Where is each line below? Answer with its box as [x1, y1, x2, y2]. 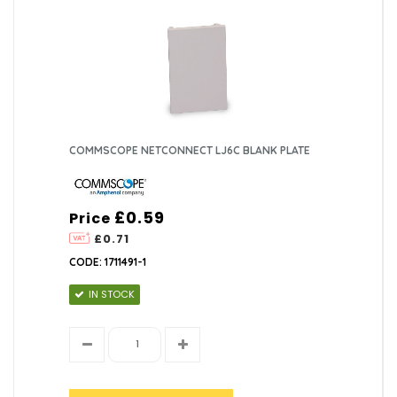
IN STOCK [89, 286, 136, 301]
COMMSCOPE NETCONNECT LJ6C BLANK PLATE [69, 143, 311, 157]
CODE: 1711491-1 [69, 254, 147, 269]
